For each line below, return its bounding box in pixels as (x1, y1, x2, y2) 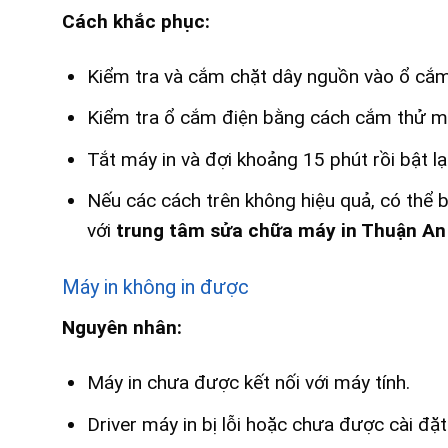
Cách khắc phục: (62, 9, 210, 33)
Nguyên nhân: (62, 316, 182, 340)
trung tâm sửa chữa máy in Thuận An (115, 219, 446, 243)
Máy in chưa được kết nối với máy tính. (86, 371, 410, 395)
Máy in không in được (62, 275, 249, 300)
